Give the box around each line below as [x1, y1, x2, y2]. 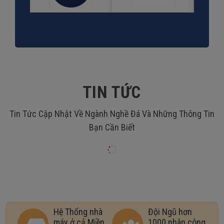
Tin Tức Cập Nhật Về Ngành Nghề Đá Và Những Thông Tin [9, 108, 214, 119]
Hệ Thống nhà [53, 206, 103, 217]
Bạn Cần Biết [89, 121, 135, 132]
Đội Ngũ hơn [148, 206, 192, 217]
